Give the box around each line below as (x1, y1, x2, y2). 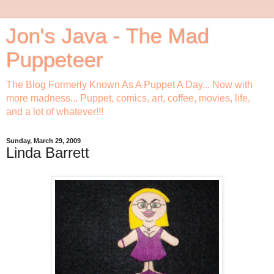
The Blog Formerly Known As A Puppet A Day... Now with (6, 80, 253, 90)
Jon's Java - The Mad (6, 24, 209, 48)
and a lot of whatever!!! (6, 106, 103, 117)
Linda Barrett (6, 144, 89, 161)
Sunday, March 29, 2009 (6, 137, 81, 144)
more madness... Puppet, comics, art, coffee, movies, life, (6, 93, 250, 103)
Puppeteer (6, 48, 103, 72)
